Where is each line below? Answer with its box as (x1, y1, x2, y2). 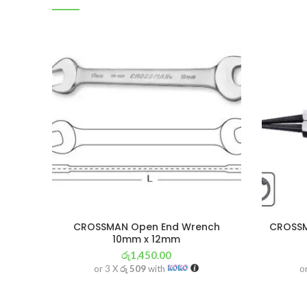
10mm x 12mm (112, 232, 181, 246)
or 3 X (94, 262, 121, 274)
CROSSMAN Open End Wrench (73, 219, 220, 234)
